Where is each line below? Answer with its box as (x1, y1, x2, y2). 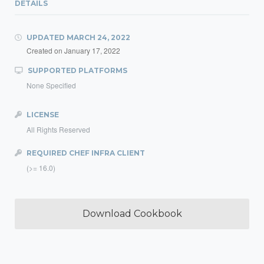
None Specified (27, 80, 76, 90)
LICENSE (25, 110, 59, 119)
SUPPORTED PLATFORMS (26, 66, 127, 75)
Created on (27, 45, 64, 55)
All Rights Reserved (27, 124, 90, 134)
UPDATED (25, 33, 67, 42)
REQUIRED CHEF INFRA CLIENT (25, 148, 145, 157)
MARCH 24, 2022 (67, 33, 130, 42)
